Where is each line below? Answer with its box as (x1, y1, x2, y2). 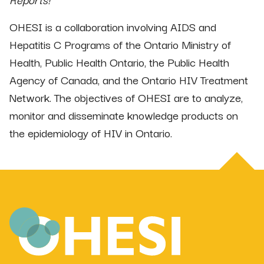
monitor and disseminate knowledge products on (9, 105, 238, 124)
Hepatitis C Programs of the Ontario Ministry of (9, 35, 231, 53)
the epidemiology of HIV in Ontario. (9, 123, 172, 141)
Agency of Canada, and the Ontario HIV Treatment (9, 70, 248, 88)
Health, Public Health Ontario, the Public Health (9, 52, 229, 71)
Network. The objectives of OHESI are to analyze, (9, 88, 243, 106)
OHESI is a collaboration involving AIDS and (9, 17, 216, 35)
